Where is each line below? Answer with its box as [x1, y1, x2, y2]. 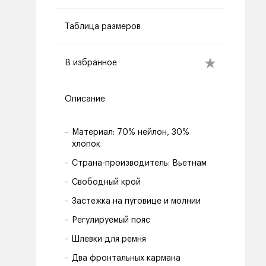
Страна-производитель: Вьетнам [72, 159, 207, 167]
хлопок [72, 140, 100, 148]
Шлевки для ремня [72, 235, 146, 243]
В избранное [65, 59, 117, 67]
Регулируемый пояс [72, 216, 150, 224]
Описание [65, 95, 105, 103]
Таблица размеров [65, 23, 141, 31]
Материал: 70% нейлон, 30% [72, 128, 189, 137]
